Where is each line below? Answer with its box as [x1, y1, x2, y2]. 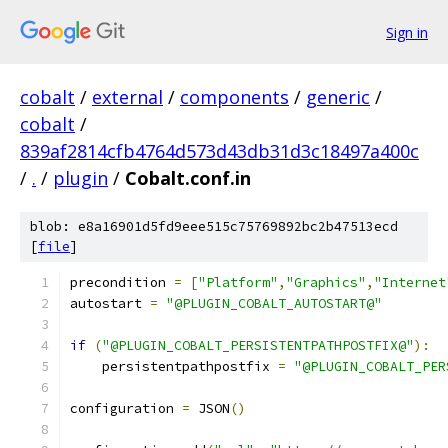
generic [306, 85, 370, 109]
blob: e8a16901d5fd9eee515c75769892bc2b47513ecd [30, 218, 398, 235]
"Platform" [198, 274, 278, 291]
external [92, 85, 163, 109]
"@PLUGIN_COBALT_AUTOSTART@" [166, 295, 382, 312]
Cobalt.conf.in [125, 166, 251, 190]
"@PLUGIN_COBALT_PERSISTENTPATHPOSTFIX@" [102, 337, 414, 354]
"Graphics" [286, 274, 366, 291]
